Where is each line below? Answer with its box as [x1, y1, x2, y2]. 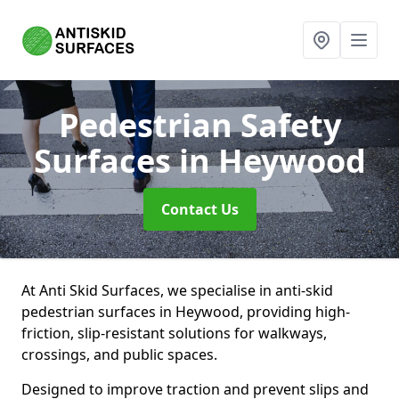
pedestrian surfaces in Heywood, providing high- [21, 302, 350, 322]
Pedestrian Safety [58, 103, 341, 147]
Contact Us [160, 199, 239, 219]
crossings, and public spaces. [21, 345, 217, 364]
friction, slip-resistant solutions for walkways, [21, 323, 327, 343]
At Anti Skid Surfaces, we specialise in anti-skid [21, 281, 333, 300]
